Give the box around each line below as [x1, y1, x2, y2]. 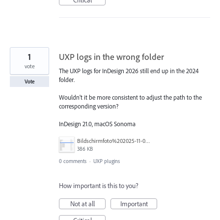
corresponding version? [59, 102, 118, 110]
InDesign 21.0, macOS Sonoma [59, 120, 136, 128]
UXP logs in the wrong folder [59, 51, 164, 62]
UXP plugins [93, 158, 120, 165]
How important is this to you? [59, 181, 138, 191]
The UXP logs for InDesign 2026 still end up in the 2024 [59, 66, 199, 75]
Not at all [70, 199, 95, 209]
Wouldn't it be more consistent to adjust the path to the [59, 93, 202, 102]
